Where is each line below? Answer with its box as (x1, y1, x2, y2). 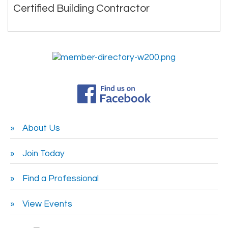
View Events (22, 199, 72, 209)
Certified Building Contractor (13, 3, 150, 14)
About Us (22, 124, 60, 133)
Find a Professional (22, 174, 99, 184)
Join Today (22, 149, 65, 158)
